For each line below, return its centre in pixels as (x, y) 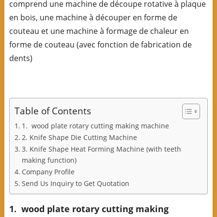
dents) (21, 58)
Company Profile (48, 171)
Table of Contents (53, 111)
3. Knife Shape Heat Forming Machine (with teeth (101, 149)
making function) (49, 160)
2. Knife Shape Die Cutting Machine (79, 137)
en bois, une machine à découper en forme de (93, 17)
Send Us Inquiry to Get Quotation (75, 183)
